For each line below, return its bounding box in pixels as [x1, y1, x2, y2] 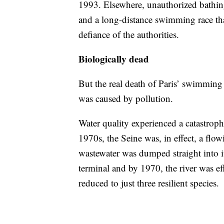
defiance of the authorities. [78, 28, 179, 41]
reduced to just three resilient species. [78, 176, 219, 189]
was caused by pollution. [78, 92, 173, 105]
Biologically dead [78, 52, 149, 66]
